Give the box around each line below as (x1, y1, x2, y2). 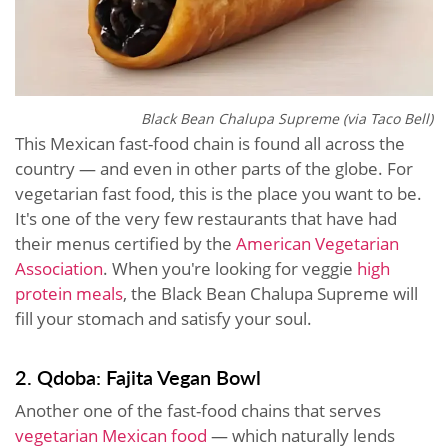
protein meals (15, 282, 123, 306)
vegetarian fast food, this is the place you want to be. (15, 182, 422, 206)
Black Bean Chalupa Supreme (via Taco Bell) (141, 109, 433, 129)
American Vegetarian (236, 232, 399, 256)
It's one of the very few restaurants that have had (15, 207, 397, 231)
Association (15, 257, 103, 281)
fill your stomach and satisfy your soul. (15, 307, 312, 331)
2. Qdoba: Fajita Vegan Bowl (15, 363, 261, 392)
